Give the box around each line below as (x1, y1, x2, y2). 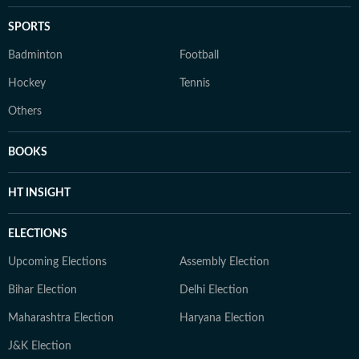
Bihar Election (8, 284, 77, 296)
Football (179, 49, 219, 61)
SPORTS (8, 21, 50, 33)
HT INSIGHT (8, 187, 71, 199)
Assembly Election (179, 256, 269, 268)
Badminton (8, 49, 63, 61)
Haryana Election (179, 312, 264, 324)
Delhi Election (179, 284, 248, 296)
